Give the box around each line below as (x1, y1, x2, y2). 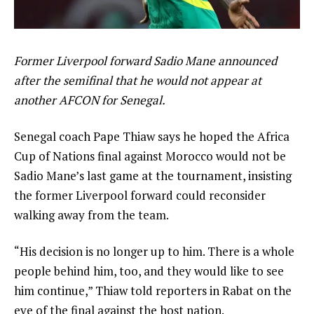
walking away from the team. (14, 206, 169, 223)
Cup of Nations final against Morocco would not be (14, 147, 286, 164)
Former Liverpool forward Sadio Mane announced (14, 52, 277, 69)
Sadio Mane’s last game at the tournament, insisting (14, 167, 292, 184)
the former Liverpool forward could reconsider (14, 186, 266, 203)
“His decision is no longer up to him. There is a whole (14, 243, 294, 259)
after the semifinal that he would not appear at (14, 71, 261, 88)
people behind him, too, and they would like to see (14, 262, 284, 279)
